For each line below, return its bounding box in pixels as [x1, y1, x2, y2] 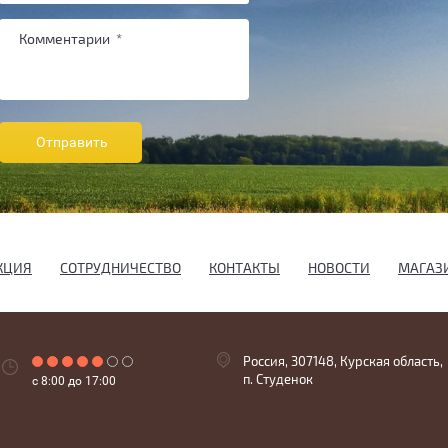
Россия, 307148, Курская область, [243, 354, 443, 371]
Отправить [36, 134, 108, 151]
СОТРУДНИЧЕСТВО [60, 260, 181, 278]
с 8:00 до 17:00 [32, 374, 116, 389]
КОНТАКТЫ [209, 260, 280, 278]
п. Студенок [243, 372, 313, 389]
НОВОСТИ [308, 260, 370, 278]
